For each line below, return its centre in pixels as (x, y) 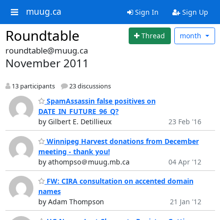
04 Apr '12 (185, 162)
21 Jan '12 (185, 202)
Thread (153, 36)
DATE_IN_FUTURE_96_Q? (78, 111)
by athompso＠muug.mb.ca (84, 162)
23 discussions (89, 86)
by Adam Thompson (71, 202)
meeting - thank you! (74, 151)
